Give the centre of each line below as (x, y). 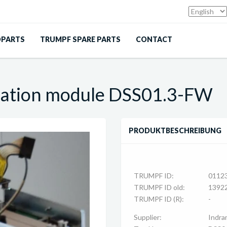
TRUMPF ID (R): (159, 199)
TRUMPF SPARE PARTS (80, 39)
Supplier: (148, 217)
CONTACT (154, 39)
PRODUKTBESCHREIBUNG (175, 130)
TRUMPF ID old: (159, 187)
